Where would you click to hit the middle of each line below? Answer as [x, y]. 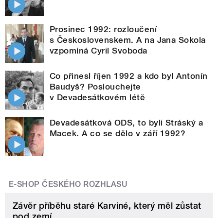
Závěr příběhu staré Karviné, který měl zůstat [107, 205]
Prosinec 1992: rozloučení [103, 29]
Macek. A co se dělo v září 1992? [118, 133]
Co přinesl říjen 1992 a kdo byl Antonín [129, 76]
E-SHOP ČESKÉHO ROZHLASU [68, 184]
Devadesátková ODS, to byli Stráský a [127, 122]
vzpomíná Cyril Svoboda [99, 50]
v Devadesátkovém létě [98, 97]
